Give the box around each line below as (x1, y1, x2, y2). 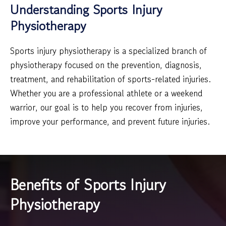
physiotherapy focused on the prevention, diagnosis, (10, 58, 202, 71)
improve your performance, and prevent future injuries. (10, 115, 210, 128)
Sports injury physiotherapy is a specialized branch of (10, 44, 207, 57)
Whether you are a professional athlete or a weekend (10, 86, 202, 99)
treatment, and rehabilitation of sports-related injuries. (10, 72, 211, 85)
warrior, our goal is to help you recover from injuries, (10, 100, 203, 114)
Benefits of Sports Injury (10, 173, 166, 196)
